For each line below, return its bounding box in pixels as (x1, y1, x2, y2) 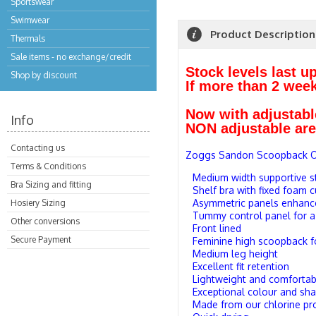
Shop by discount (11, 70, 77, 80)
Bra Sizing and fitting (11, 179, 92, 190)
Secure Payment (11, 234, 71, 245)
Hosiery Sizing (11, 197, 66, 208)
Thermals (11, 33, 45, 44)
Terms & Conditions (11, 161, 86, 171)
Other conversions (11, 216, 80, 226)
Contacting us (11, 142, 65, 153)
